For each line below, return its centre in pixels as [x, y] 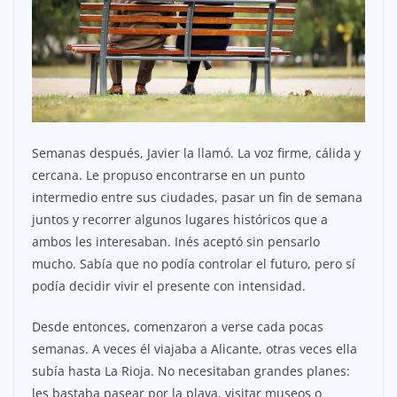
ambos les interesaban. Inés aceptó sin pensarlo [176, 242]
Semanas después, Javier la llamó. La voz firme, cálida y [196, 153]
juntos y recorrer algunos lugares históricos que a [180, 220]
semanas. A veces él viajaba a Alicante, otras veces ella [195, 349]
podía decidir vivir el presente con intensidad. [169, 286]
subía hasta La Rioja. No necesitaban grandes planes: [191, 371]
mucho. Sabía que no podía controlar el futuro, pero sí [194, 264]
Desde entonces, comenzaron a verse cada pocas [178, 327]
